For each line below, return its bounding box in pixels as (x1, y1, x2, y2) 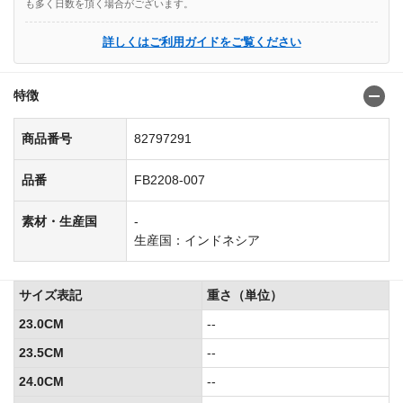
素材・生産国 (22, 214, 97, 229)
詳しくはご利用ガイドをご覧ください (102, 35, 301, 49)
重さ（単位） (207, 288, 282, 303)
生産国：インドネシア (134, 233, 260, 248)
